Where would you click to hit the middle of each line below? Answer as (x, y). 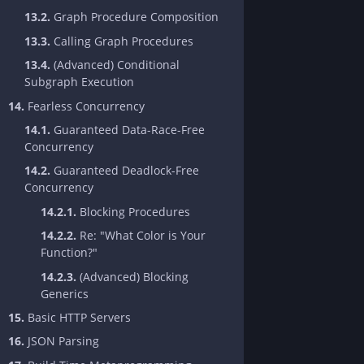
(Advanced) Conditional (115, 65)
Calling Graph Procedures (122, 41)
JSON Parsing (62, 341)
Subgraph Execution (79, 82)
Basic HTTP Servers (78, 317)
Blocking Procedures (133, 211)
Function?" (69, 253)
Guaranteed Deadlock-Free (125, 171)
